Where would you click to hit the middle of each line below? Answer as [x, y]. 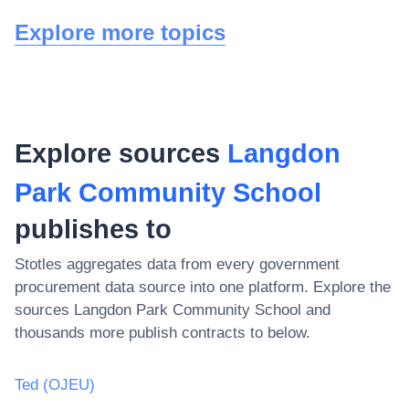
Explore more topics [120, 32]
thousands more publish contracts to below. [163, 332]
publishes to [93, 229]
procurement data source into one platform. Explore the [203, 287]
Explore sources [121, 153]
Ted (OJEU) [55, 384]
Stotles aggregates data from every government [177, 264]
